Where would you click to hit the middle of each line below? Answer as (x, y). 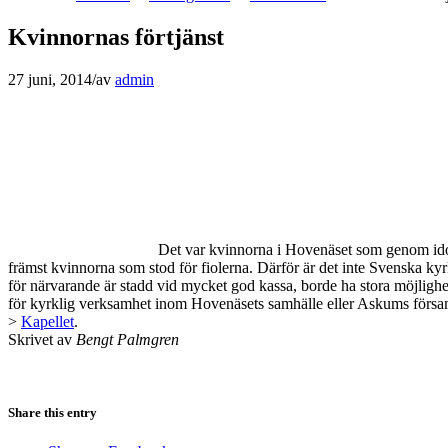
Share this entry (52, 412)
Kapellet (47, 321)
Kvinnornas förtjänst (116, 36)
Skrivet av (42, 339)
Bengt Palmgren (127, 339)
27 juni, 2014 (50, 79)
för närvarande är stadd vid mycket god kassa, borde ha (184, 285)
